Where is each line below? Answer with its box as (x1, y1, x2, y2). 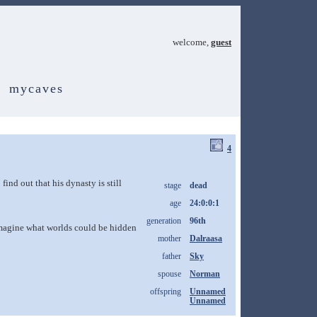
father (162, 251, 181, 261)
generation (146, 216, 181, 226)
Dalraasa (190, 234, 222, 243)
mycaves (8, 81, 64, 96)
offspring (150, 287, 181, 296)
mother (158, 234, 181, 243)
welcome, (173, 37, 211, 47)
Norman (190, 269, 220, 279)
